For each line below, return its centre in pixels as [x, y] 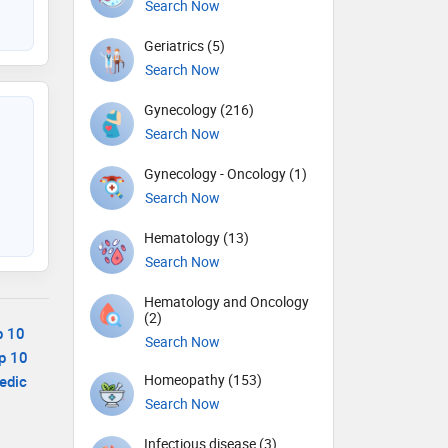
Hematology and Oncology [226, 302]
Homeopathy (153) [203, 380]
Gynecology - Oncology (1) [225, 174]
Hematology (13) [196, 238]
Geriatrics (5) [184, 46]
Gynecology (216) [199, 110]
